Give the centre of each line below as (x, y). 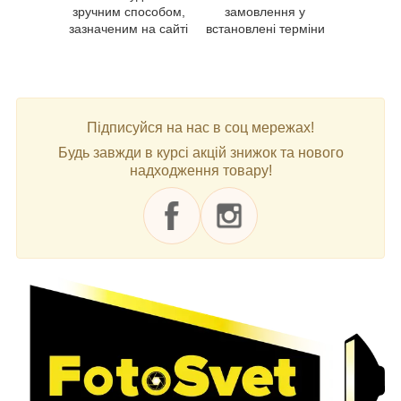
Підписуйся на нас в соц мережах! (200, 127)
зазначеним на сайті (129, 28)
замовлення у (265, 11)
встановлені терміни (265, 28)
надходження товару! (200, 170)
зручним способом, (128, 11)
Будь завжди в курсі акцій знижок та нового (200, 152)
